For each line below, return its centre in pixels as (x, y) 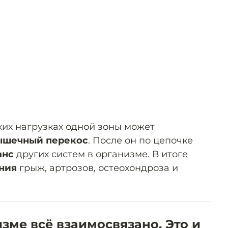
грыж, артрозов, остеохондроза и (97, 168)
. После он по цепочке (140, 140)
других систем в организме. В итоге (101, 154)
